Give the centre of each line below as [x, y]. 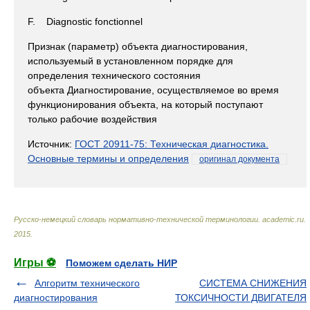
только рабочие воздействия [92, 119]
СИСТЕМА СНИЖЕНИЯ [253, 283]
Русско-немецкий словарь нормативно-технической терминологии [136, 219]
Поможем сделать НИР [121, 263]
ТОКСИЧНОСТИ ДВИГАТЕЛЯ [241, 298]
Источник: [51, 144]
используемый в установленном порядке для [130, 61]
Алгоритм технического [87, 283]
